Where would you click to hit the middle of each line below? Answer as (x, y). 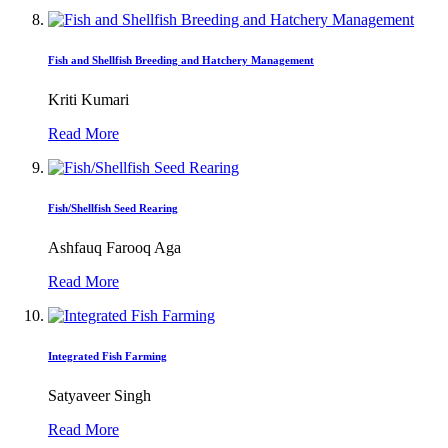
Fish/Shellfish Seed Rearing (113, 207)
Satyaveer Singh (99, 395)
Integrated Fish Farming (107, 355)
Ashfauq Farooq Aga (114, 247)
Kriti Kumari (88, 99)
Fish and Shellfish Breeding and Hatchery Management (181, 59)
